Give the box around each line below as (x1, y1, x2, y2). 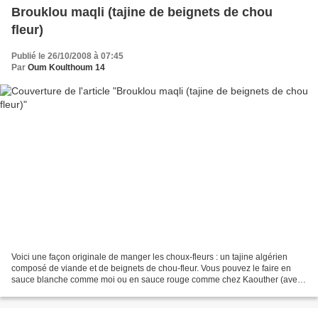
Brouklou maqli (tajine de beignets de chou (11, 4, 273, 19)
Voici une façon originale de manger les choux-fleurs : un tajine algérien (11, 252, 287, 263)
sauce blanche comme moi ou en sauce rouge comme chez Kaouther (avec (11, 275, 302, 285)
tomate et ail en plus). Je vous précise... (11, 286, 163, 297)
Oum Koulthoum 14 (28, 62, 105, 72)
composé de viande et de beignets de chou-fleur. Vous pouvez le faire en (11, 263, 291, 274)
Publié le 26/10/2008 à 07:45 (11, 50, 124, 61)
